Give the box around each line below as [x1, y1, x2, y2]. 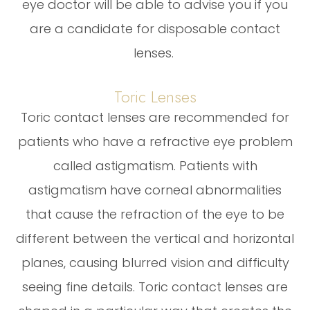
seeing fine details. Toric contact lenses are [22, 277, 288, 295]
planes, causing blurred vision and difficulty [21, 253, 289, 271]
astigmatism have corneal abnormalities [28, 181, 282, 199]
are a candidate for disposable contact [30, 19, 280, 37]
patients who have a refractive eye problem [17, 132, 293, 150]
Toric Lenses [113, 84, 197, 109]
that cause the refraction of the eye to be [26, 205, 284, 223]
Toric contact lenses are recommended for [21, 108, 289, 126]
